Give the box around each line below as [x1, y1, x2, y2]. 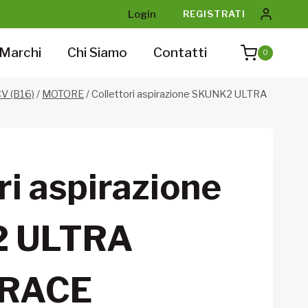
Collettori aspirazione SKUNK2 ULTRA [91, 87, 267, 100]
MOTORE [42, 87, 84, 100]
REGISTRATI [183, 8, 246, 19]
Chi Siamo [67, 44, 128, 60]
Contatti [153, 44, 208, 60]
